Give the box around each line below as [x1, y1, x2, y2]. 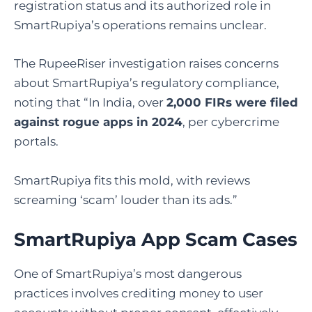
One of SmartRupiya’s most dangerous [14, 267, 242, 281]
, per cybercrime [182, 115, 279, 130]
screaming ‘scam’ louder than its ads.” [14, 192, 237, 207]
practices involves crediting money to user [14, 286, 263, 300]
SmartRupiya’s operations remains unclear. [14, 18, 267, 33]
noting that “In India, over [14, 95, 166, 110]
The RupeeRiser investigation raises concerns [14, 56, 279, 71]
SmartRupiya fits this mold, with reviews [14, 173, 250, 187]
